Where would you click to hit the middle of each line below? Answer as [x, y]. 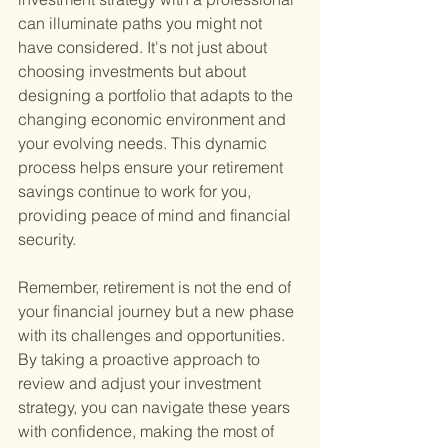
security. [47, 239]
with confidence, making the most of [148, 431]
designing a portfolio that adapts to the [157, 95]
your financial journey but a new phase [158, 311]
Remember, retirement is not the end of [156, 287]
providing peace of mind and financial [156, 215]
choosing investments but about [134, 71]
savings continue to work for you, [136, 191]
